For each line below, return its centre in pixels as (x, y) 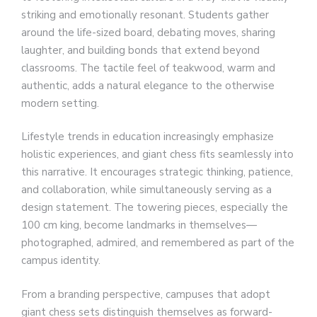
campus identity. (61, 261)
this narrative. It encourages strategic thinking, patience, (157, 172)
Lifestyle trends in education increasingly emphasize (148, 137)
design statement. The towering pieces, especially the (155, 208)
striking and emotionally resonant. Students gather (145, 15)
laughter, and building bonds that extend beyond (140, 50)
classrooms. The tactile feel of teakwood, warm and (148, 68)
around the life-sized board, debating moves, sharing (148, 32)
